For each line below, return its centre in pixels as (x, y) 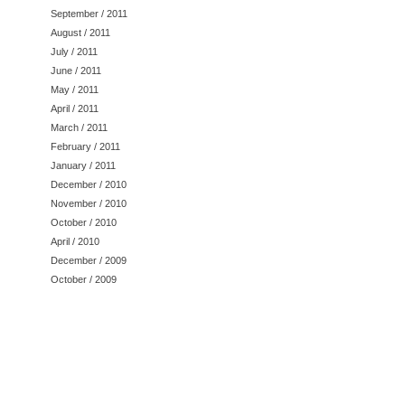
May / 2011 (75, 89)
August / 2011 (80, 32)
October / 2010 (84, 222)
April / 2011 (75, 108)
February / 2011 (85, 146)
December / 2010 (89, 184)
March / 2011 (79, 127)
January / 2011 (83, 165)
